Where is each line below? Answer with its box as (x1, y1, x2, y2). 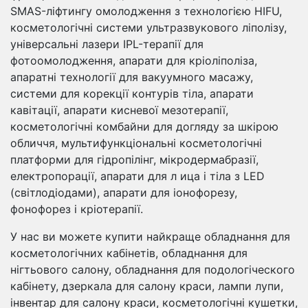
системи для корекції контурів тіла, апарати (10, 86, 254, 100)
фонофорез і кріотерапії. (10, 201, 143, 216)
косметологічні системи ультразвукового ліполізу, (10, 20, 287, 34)
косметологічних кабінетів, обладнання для (10, 245, 247, 260)
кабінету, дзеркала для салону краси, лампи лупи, (10, 278, 283, 293)
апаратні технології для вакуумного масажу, (10, 69, 253, 84)
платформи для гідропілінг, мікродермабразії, (10, 152, 258, 166)
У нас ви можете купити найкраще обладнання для (10, 229, 290, 243)
